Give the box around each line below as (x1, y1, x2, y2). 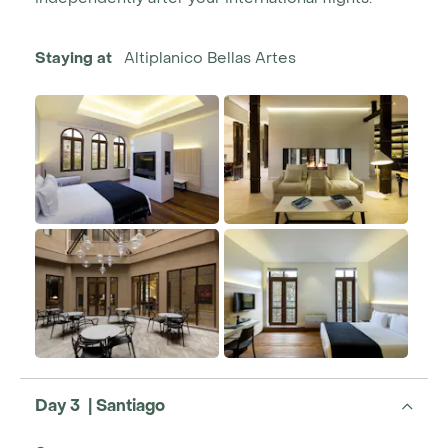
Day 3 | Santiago (35, 394, 165, 416)
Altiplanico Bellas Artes (124, 48, 296, 68)
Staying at (35, 48, 112, 68)
